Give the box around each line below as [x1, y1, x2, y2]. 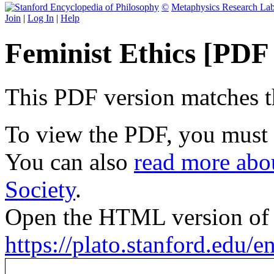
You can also [5, 148, 134, 175]
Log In [28, 13, 54, 23]
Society [5, 176, 75, 202]
